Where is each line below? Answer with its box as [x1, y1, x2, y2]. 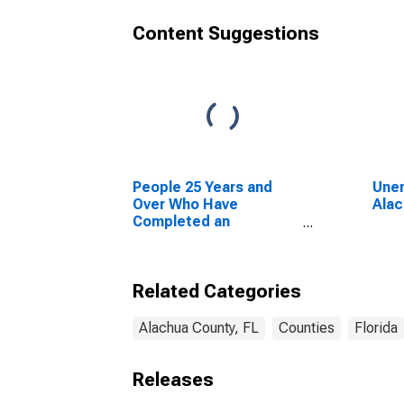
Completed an [133, 213, 230, 230]
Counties [279, 319, 335, 336]
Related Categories [133, 280, 301, 302]
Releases [133, 369, 214, 390]
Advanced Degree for [133, 230, 280, 247]
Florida [354, 319, 398, 336]
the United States [133, 247, 257, 264]
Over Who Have [133, 196, 238, 213]
